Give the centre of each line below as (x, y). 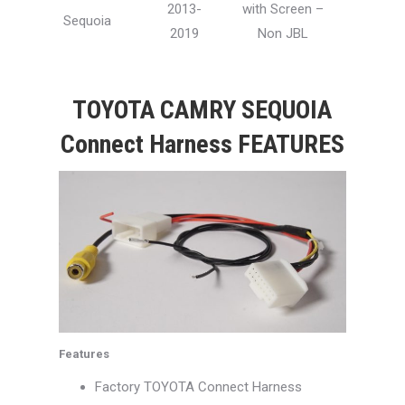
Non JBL (283, 34)
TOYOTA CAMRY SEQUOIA (202, 110)
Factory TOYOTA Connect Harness (198, 387)
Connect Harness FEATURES (202, 145)
